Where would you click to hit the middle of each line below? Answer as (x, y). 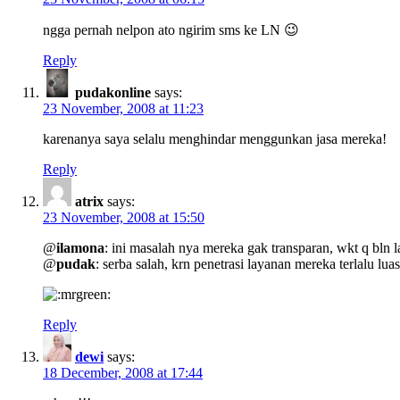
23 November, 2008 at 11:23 (123, 108)
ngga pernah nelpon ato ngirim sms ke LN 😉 (171, 29)
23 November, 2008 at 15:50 (124, 217)
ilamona (80, 247)
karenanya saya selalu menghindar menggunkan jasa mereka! (215, 138)
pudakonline (113, 92)
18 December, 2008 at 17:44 (123, 372)
